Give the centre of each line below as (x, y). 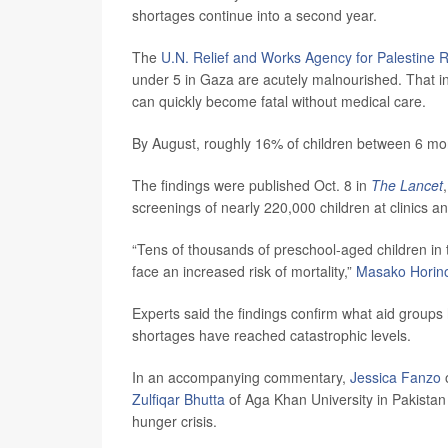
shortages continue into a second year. (254, 15)
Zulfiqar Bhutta (178, 399)
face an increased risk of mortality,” (244, 271)
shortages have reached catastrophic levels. (271, 335)
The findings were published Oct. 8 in (251, 185)
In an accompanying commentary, (241, 377)
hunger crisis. (174, 421)
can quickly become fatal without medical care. (279, 101)
